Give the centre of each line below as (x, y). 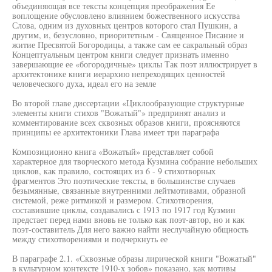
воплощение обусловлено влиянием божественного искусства (126, 15)
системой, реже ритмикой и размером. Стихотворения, (113, 200)
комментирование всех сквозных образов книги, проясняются (126, 122)
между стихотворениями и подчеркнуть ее (90, 239)
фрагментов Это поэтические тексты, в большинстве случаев (124, 181)
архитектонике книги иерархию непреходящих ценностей (119, 74)
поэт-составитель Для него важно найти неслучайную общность (130, 229)
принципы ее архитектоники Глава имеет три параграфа (116, 132)
